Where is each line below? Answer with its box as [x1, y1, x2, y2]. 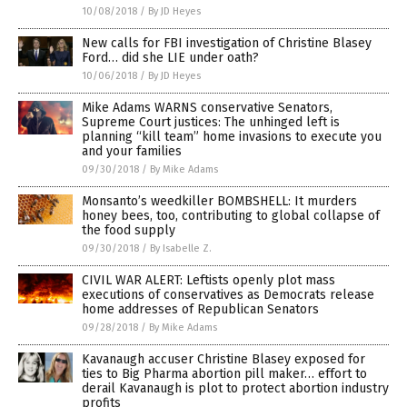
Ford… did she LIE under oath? [82, 49, 259, 65]
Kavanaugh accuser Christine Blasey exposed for [82, 351, 365, 367]
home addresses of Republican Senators [82, 301, 319, 317]
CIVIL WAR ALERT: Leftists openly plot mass [82, 272, 335, 288]
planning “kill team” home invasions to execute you [82, 128, 382, 144]
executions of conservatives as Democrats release [82, 286, 374, 303]
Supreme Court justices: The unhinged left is [82, 114, 340, 130]
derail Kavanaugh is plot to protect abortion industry [82, 380, 389, 396]
